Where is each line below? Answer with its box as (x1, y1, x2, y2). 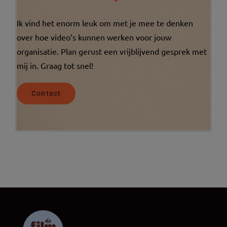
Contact (31, 89, 61, 97)
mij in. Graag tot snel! (17, 60, 93, 70)
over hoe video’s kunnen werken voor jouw (17, 31, 171, 42)
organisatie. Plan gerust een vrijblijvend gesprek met (17, 46, 207, 56)
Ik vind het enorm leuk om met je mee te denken (17, 17, 193, 28)
